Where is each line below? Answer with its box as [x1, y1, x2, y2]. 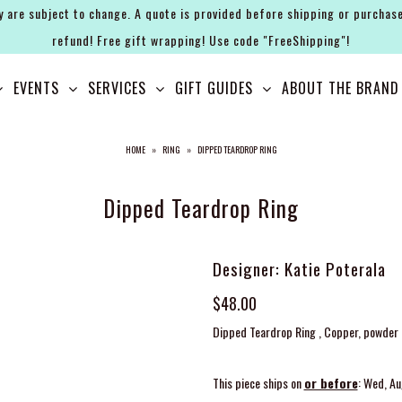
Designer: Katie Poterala [212, 256, 386, 281]
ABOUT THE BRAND [282, 77, 400, 100]
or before [303, 373, 358, 392]
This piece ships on [212, 373, 304, 392]
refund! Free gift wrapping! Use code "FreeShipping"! [51, 31, 350, 49]
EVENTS [13, 77, 60, 100]
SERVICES [88, 77, 147, 100]
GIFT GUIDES [175, 77, 254, 100]
